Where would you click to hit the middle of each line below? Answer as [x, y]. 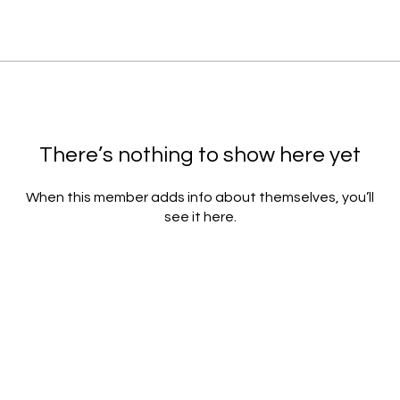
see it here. [200, 217]
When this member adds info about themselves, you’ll [200, 197]
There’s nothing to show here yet [200, 155]
